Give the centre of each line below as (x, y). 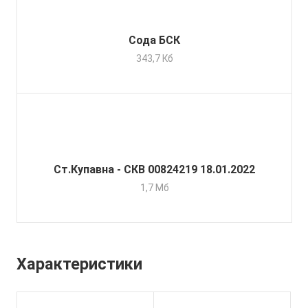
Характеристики (79, 264)
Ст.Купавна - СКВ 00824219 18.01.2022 (154, 170)
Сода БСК (154, 41)
